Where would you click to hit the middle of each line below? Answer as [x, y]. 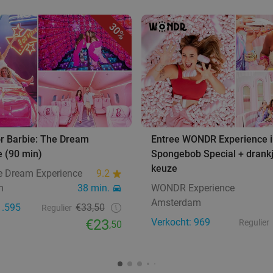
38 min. [94, 188]
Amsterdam [176, 202]
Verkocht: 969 [181, 222]
